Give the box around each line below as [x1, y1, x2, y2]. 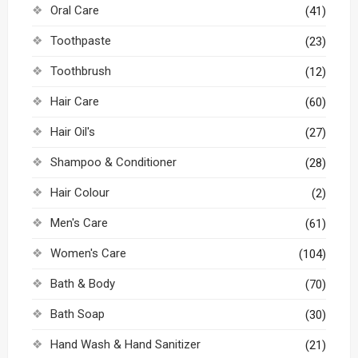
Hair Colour [50, 185, 109, 200]
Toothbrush [50, 64, 111, 78]
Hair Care [50, 94, 99, 109]
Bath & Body [50, 276, 115, 291]
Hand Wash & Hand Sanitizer [50, 337, 201, 352]
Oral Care [50, 3, 99, 18]
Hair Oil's [50, 125, 95, 139]
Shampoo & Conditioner [50, 155, 177, 169]
